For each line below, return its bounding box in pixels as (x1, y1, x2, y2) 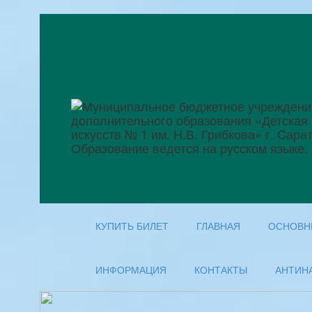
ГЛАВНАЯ (196, 221, 240, 232)
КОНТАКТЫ (194, 265, 247, 276)
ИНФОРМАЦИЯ (95, 265, 166, 276)
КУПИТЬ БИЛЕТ (95, 221, 169, 232)
